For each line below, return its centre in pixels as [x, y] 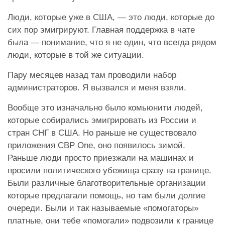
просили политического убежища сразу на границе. [109, 171]
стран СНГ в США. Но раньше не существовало [102, 133]
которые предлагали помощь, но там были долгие [106, 196]
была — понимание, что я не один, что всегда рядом [112, 43]
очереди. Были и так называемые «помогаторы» [103, 208]
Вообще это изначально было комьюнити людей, [105, 108]
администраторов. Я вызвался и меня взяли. [97, 88]
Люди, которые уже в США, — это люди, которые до [111, 18]
